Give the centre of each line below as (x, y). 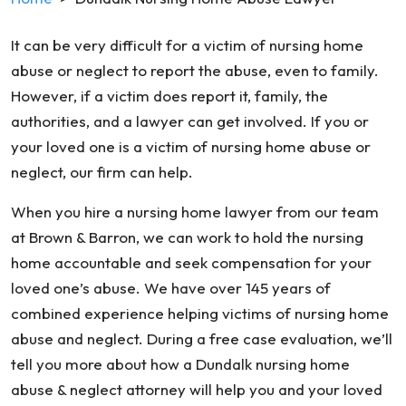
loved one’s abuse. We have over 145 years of (171, 288)
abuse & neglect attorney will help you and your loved (197, 389)
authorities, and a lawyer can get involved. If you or (190, 121)
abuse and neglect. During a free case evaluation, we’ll (202, 338)
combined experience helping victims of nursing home (200, 313)
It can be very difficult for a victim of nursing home (187, 45)
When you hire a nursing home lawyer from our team (195, 212)
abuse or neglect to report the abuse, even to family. (195, 70)
